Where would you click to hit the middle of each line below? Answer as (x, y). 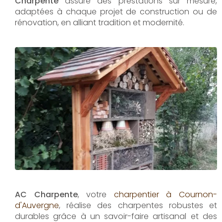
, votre (96, 194)
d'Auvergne (37, 205)
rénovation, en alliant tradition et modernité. (100, 23)
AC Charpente (46, 194)
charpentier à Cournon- (166, 194)
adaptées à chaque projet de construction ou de (116, 12)
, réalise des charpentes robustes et (138, 205)
